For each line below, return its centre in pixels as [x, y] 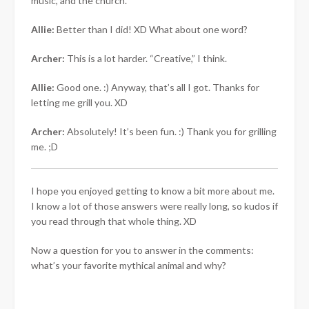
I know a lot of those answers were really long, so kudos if [154, 206]
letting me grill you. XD [79, 102]
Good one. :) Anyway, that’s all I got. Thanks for [157, 87]
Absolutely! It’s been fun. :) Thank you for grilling [172, 131]
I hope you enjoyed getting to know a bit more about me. [153, 190]
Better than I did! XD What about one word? [151, 29]
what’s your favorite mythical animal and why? [129, 265]
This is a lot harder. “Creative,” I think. [147, 58]
